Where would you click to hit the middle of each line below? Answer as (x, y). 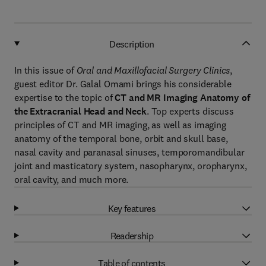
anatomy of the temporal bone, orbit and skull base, (121, 138)
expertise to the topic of (65, 97)
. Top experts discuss (190, 111)
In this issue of (45, 70)
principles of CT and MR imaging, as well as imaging (120, 125)
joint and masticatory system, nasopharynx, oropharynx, (131, 166)
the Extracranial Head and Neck (80, 111)
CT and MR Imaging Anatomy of (183, 98)
